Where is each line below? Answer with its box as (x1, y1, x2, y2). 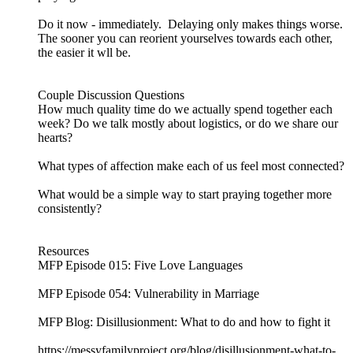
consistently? (38, 202, 102, 216)
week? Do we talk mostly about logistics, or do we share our (38, 117, 338, 131)
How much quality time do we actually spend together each (38, 102, 333, 117)
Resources (38, 244, 89, 258)
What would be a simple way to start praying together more (38, 188, 332, 202)
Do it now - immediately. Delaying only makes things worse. (38, 17, 346, 32)
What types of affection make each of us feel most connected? (38, 159, 344, 173)
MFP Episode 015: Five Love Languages (38, 258, 243, 273)
